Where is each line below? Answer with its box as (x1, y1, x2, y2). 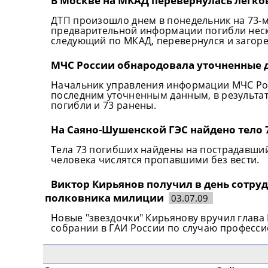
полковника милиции (45, 190, 164, 205)
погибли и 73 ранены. (51, 98, 157, 112)
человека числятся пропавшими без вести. (51, 153, 260, 166)
